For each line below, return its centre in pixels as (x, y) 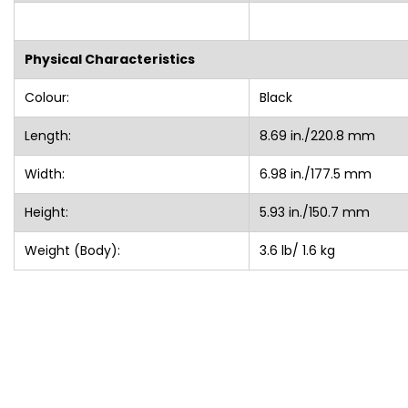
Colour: (46, 97)
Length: (47, 135)
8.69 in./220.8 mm (317, 135)
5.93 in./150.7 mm (314, 212)
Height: (46, 212)
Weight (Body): (72, 250)
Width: (44, 173)
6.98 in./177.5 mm (315, 173)
